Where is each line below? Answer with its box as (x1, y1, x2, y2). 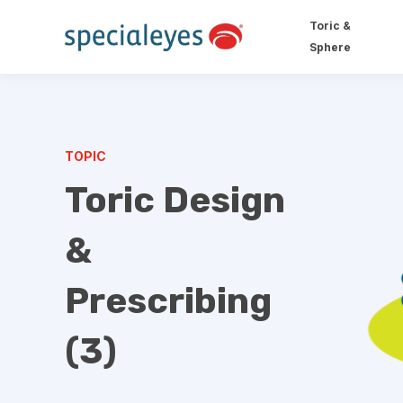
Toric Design (65, 179, 285, 221)
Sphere (309, 40, 351, 54)
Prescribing (65, 280, 272, 322)
